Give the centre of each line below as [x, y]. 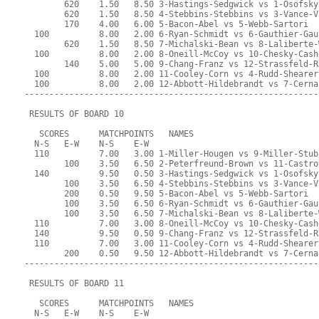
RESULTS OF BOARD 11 [74, 284]
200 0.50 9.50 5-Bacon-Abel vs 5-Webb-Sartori [167, 194]
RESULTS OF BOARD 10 [74, 114]
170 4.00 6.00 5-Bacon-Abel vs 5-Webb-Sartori [167, 25]
